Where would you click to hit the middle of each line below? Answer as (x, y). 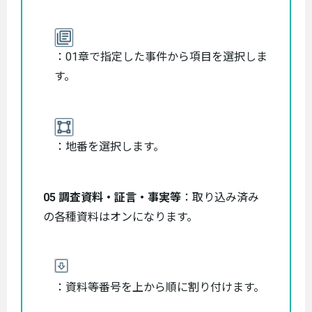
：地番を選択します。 (109, 146)
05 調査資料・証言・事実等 (112, 197)
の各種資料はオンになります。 (120, 217)
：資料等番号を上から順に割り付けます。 (159, 287)
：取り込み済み (220, 197)
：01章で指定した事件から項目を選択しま (161, 56)
